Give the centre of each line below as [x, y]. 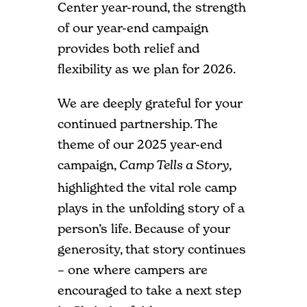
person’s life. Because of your [144, 228]
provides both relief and [128, 48]
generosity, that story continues [152, 249]
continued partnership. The [138, 123]
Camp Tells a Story [174, 166]
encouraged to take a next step [149, 290]
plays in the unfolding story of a [151, 208]
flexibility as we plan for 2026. [147, 69]
